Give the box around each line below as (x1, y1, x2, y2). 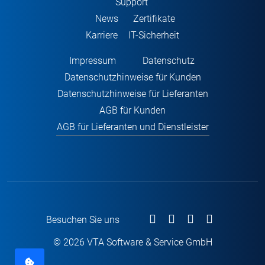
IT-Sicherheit (128, 30, 179, 41)
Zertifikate (132, 13, 175, 24)
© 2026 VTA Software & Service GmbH (53, 237, 212, 248)
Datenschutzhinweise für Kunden (64, 72, 201, 83)
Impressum (69, 55, 116, 66)
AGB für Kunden (99, 105, 166, 116)
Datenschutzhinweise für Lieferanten (57, 88, 208, 99)
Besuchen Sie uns (46, 214, 119, 225)
